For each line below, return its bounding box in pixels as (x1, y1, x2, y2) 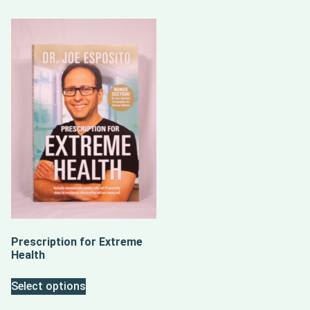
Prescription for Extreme (11, 235, 143, 249)
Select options (11, 280, 86, 293)
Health (11, 248, 45, 262)
